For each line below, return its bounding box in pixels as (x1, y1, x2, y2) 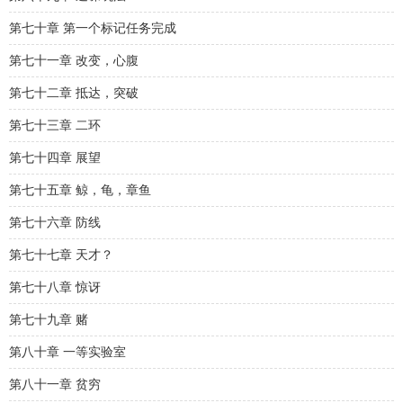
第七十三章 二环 (9, 119, 101, 132)
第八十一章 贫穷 (9, 378, 101, 391)
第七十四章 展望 (9, 151, 101, 165)
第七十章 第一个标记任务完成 (9, 22, 176, 35)
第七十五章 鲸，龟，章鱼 (9, 184, 151, 197)
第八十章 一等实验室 (9, 345, 126, 359)
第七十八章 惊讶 (9, 281, 101, 294)
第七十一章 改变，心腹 (9, 54, 139, 67)
